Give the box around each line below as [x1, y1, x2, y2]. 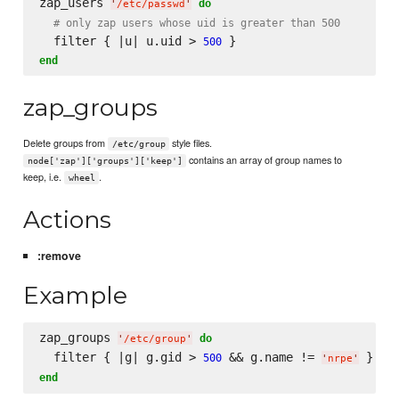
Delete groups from [23, 135, 109, 151]
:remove [37, 247, 81, 264]
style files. [169, 135, 213, 151]
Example [23, 281, 128, 311]
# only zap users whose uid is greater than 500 [53, 16, 340, 30]
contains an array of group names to [186, 152, 343, 167]
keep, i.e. [23, 169, 65, 184]
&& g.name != [221, 350, 322, 365]
